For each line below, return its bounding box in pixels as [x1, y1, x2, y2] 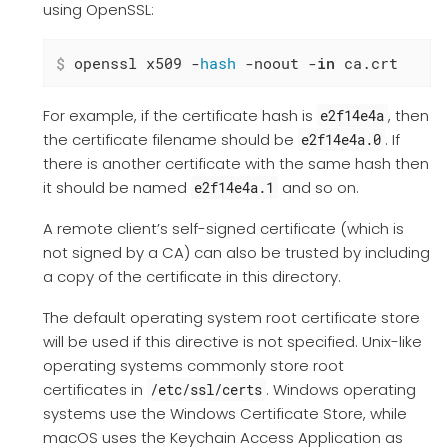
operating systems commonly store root [42, 355, 344, 377]
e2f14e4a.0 [301, 130, 382, 150]
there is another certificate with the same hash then [42, 153, 429, 175]
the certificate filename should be [42, 129, 298, 151]
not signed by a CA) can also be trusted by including [42, 242, 430, 264]
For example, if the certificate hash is [42, 105, 317, 127]
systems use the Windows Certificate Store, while [42, 403, 407, 425]
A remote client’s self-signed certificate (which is [42, 218, 404, 240]
